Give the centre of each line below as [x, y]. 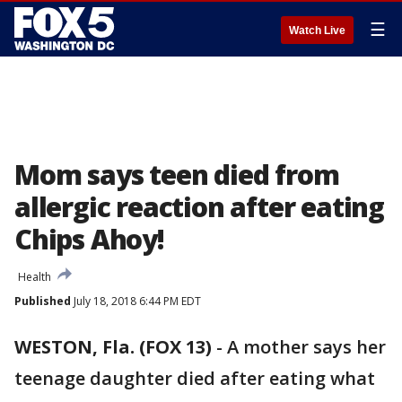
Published [43, 301]
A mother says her [306, 347]
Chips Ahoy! [89, 239]
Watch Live [317, 31]
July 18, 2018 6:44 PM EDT [136, 301]
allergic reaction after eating [199, 207]
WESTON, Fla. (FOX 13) [113, 347]
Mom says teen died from [177, 175]
